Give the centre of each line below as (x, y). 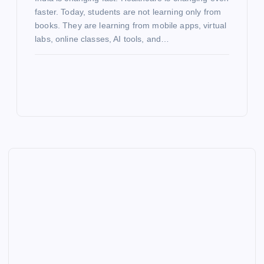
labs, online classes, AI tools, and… (102, 39)
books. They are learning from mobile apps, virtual (131, 26)
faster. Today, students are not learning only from (128, 12)
